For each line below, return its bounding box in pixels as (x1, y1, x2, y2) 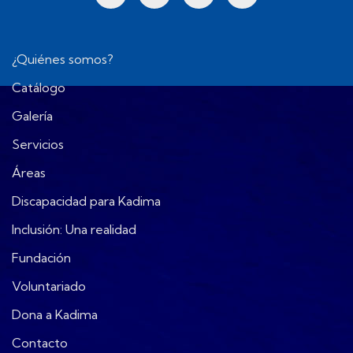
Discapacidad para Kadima (12, 193, 161, 209)
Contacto (12, 335, 68, 351)
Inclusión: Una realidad (12, 221, 136, 237)
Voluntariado (12, 278, 86, 294)
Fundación (12, 250, 71, 266)
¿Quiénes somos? (12, 51, 113, 67)
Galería (12, 108, 53, 124)
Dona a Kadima (12, 307, 98, 322)
